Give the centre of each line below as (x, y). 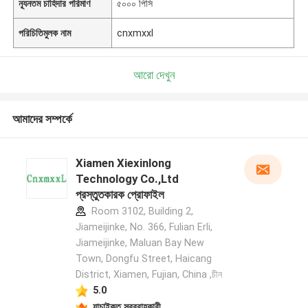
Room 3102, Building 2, (141, 211)
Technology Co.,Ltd (108, 179)
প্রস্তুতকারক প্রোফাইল (120, 195)
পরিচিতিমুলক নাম (45, 33)
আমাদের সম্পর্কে (42, 119)
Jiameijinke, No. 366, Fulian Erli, (144, 227)
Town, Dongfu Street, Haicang (143, 259)
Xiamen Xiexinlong (123, 163)
